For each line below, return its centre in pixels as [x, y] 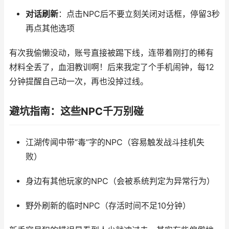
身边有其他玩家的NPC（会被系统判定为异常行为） [120, 181]
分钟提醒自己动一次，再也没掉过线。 [79, 82]
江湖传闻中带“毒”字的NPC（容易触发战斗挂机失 [115, 142]
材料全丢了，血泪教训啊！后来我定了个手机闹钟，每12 [112, 67]
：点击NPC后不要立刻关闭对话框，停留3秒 [139, 14]
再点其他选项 [50, 28]
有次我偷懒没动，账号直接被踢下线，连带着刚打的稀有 [111, 53]
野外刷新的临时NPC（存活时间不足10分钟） [108, 206]
